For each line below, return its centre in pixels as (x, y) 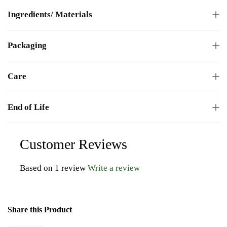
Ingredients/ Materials (50, 14)
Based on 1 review (53, 168)
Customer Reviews (73, 144)
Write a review (114, 168)
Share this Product (40, 209)
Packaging (27, 45)
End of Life (28, 107)
